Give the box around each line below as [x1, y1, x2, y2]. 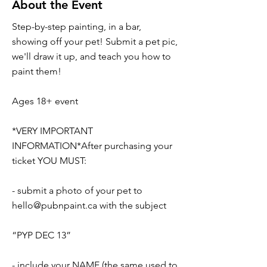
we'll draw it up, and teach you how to [12, 51, 171, 62]
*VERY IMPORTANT [12, 125, 93, 136]
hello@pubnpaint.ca [12, 200, 97, 211]
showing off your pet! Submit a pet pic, [12, 36, 178, 47]
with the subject [97, 200, 166, 211]
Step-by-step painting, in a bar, [12, 21, 141, 32]
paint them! [12, 66, 61, 77]
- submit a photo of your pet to [12, 185, 142, 196]
